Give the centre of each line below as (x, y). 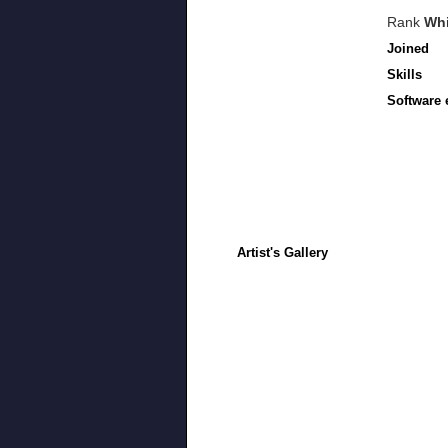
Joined (408, 48)
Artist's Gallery (282, 252)
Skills (404, 74)
